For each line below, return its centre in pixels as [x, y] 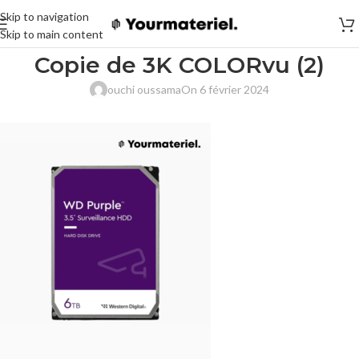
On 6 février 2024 [225, 89]
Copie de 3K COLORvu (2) [179, 65]
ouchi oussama [144, 89]
